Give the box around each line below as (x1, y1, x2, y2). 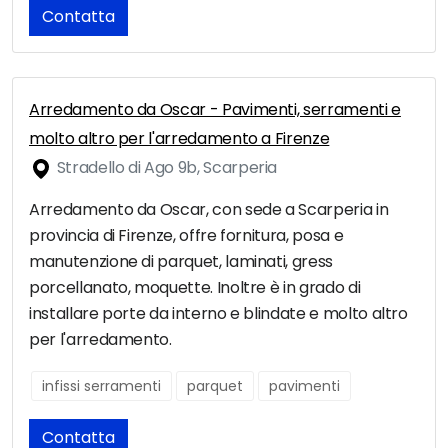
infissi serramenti (42, 376, 161, 397)
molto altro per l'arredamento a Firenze (29, 127, 330, 151)
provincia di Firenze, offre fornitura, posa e (29, 224, 344, 248)
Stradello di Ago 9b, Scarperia (53, 156, 278, 180)
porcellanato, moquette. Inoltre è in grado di (29, 276, 361, 300)
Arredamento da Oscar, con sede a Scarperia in (29, 198, 389, 222)
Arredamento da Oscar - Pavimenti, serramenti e (29, 98, 401, 122)
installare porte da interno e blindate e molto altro (29, 302, 408, 326)
